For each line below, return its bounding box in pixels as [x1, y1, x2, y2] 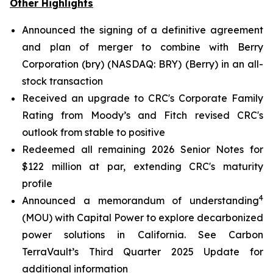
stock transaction [22, 75, 103, 87]
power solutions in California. [22, 229, 198, 241]
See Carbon [197, 229, 264, 241]
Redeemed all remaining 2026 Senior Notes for [22, 143, 263, 155]
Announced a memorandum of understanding [22, 194, 259, 207]
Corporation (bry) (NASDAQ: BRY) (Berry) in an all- [22, 58, 263, 70]
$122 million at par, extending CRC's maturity [22, 160, 263, 172]
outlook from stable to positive [22, 126, 165, 138]
